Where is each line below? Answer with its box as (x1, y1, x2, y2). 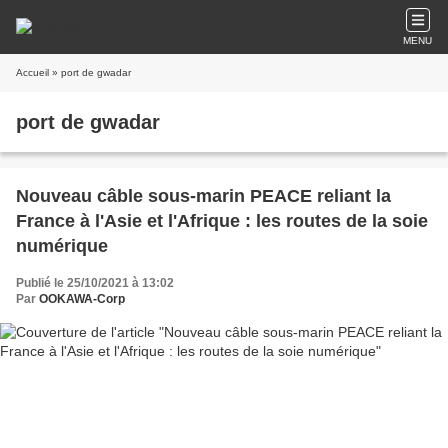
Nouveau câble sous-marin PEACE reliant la (16, 186, 391, 206)
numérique (16, 236, 108, 256)
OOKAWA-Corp (39, 292, 125, 306)
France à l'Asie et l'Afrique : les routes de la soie (16, 211, 428, 231)
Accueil (16, 67, 49, 78)
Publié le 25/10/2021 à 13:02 (16, 276, 174, 290)
